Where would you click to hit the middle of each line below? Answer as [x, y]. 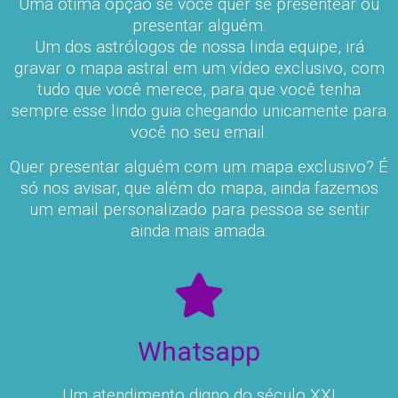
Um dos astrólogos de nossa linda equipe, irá [199, 47]
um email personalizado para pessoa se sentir [199, 210]
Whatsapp [199, 352]
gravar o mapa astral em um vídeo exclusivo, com [199, 68]
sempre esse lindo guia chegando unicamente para [199, 111]
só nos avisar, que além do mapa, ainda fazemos [199, 188]
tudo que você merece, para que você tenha [199, 90]
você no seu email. [199, 132]
